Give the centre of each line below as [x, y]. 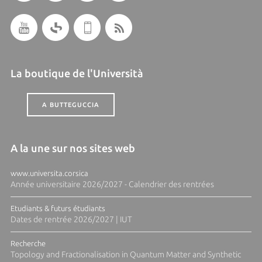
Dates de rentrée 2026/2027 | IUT [71, 219]
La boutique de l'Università [77, 73]
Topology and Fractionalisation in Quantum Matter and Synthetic [125, 254]
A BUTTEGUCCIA [70, 105]
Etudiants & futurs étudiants [58, 208]
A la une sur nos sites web [73, 148]
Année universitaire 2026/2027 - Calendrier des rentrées [112, 184]
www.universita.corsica [49, 173]
